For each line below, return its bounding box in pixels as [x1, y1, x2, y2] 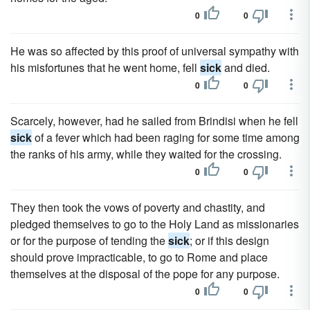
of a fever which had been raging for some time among [32, 129, 300, 145]
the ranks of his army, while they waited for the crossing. [10, 146, 282, 162]
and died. [221, 60, 270, 75]
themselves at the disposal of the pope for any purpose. [10, 266, 280, 282]
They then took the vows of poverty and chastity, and [10, 199, 265, 215]
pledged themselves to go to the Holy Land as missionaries [10, 216, 299, 232]
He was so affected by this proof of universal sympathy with [10, 43, 299, 59]
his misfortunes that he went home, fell [10, 60, 200, 75]
